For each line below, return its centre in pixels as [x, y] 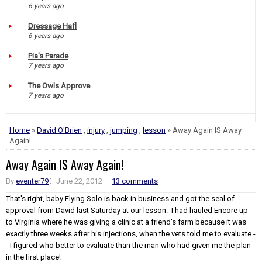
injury [96, 130]
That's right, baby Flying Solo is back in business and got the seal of [120, 198]
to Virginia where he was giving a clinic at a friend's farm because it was [126, 222]
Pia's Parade [48, 56]
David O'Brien [59, 130]
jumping [124, 130]
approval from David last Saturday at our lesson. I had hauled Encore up [127, 210]
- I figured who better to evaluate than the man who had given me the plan [128, 245]
